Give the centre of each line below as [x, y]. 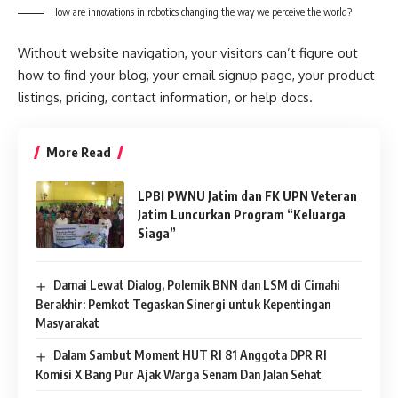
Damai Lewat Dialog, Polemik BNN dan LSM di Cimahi [196, 285]
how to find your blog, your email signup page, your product [196, 75]
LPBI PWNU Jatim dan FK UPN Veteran [247, 196]
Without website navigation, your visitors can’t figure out [188, 52]
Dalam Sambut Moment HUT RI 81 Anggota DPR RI [190, 354]
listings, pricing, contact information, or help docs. [165, 97]
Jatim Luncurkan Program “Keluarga [242, 215]
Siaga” [157, 234]
